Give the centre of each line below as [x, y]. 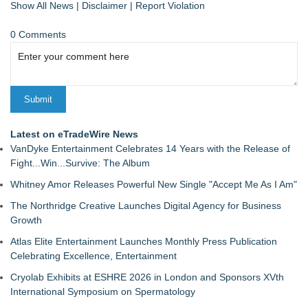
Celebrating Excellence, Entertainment [93, 256]
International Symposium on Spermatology [103, 291]
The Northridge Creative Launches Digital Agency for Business [146, 206]
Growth [26, 220]
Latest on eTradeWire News [74, 134]
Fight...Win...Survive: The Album [80, 163]
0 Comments [38, 34]
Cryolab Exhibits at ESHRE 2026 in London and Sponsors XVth [147, 277]
